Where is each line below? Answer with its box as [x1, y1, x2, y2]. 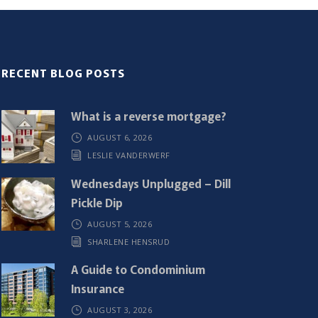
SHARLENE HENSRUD [87, 236, 170, 247]
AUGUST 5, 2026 [87, 218, 153, 229]
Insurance [70, 279, 124, 297]
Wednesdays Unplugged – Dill [70, 174, 231, 192]
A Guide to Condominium [70, 260, 205, 278]
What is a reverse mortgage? [70, 106, 226, 124]
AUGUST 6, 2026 [87, 131, 153, 143]
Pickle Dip [70, 193, 123, 211]
